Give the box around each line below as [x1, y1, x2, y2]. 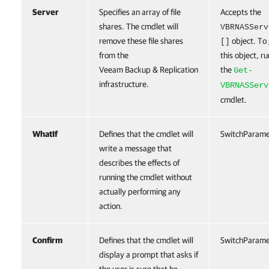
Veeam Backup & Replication [99, 65, 198, 74]
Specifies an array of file [99, 7, 181, 17]
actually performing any [99, 187, 181, 196]
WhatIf [32, 129, 58, 139]
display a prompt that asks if [99, 250, 198, 259]
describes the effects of [99, 158, 180, 168]
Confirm [32, 235, 62, 245]
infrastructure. [99, 79, 149, 89]
